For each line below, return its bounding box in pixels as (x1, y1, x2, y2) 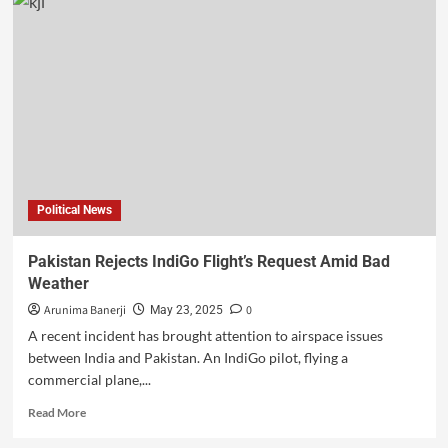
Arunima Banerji (43, 302, 126, 320)
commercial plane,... (27, 371, 151, 389)
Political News (36, 203, 112, 218)
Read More (27, 405, 86, 421)
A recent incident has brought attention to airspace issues (27, 327, 383, 345)
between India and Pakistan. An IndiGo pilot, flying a (27, 349, 348, 367)
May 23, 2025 (149, 303, 223, 318)
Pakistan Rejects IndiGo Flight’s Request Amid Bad (27, 252, 390, 272)
